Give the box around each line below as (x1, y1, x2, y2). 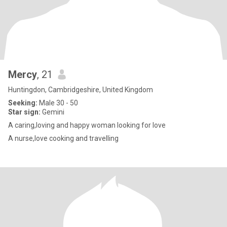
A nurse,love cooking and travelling (8, 134, 119, 142)
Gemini (41, 108, 64, 116)
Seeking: (8, 99, 37, 107)
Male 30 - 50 (37, 99, 78, 107)
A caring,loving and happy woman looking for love (8, 121, 166, 129)
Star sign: (8, 108, 41, 116)
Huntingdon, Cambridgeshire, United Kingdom (8, 86, 153, 94)
